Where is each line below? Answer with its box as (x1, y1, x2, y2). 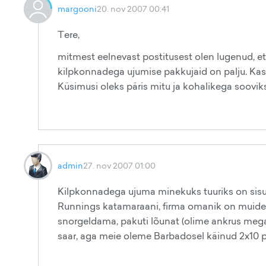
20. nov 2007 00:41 (97, 3, 169, 14)
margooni (58, 3, 97, 14)
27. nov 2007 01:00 (83, 160, 156, 171)
